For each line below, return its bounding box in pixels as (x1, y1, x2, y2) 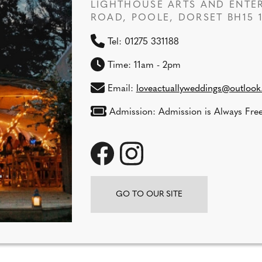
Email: (104, 84, 136, 94)
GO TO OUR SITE (115, 189, 182, 199)
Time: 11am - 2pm (104, 60, 181, 70)
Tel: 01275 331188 (104, 37, 179, 47)
